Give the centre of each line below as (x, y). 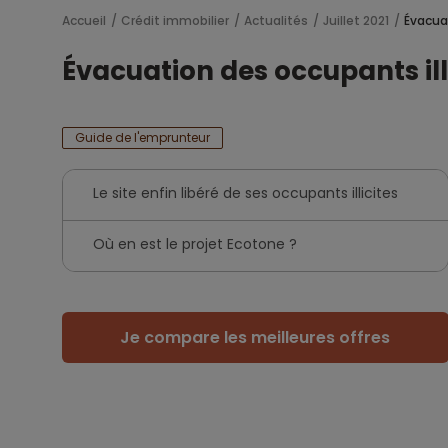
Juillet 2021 (356, 20)
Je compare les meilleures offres (255, 337)
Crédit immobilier (175, 20)
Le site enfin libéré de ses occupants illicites (245, 193)
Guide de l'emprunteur (142, 137)
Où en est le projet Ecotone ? (195, 244)
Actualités (276, 20)
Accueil (84, 20)
